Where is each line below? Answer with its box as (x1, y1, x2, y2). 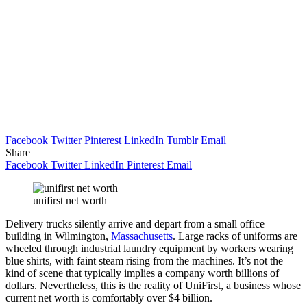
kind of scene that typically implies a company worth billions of (5, 267, 279, 279)
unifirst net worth (33, 194, 107, 206)
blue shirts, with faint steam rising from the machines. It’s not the (5, 254, 283, 267)
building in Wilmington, (5, 230, 111, 242)
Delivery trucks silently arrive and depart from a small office (5, 217, 265, 230)
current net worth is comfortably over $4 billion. (5, 291, 212, 304)
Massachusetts (111, 230, 173, 242)
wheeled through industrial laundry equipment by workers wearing (5, 242, 293, 254)
